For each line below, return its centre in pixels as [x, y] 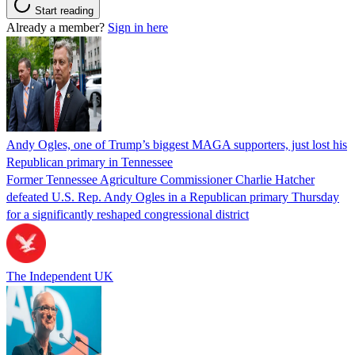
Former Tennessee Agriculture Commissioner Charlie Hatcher [160, 180]
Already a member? [57, 28]
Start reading [64, 11]
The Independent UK [60, 277]
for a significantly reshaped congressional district [128, 215]
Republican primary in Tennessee [90, 162]
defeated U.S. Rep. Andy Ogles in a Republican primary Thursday [173, 197]
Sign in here [138, 28]
